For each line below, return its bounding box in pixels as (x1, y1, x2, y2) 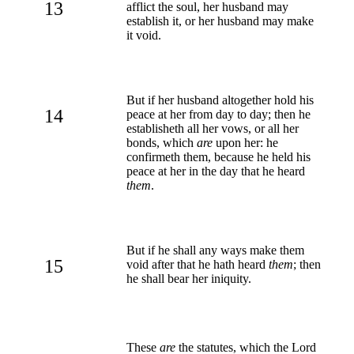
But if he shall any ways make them (126, 243, 304, 257)
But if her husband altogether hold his (126, 92, 314, 107)
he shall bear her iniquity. (126, 271, 251, 285)
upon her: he (213, 135, 278, 149)
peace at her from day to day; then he (126, 107, 311, 121)
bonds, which (126, 135, 197, 149)
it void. (126, 28, 161, 42)
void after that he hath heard (126, 257, 269, 271)
